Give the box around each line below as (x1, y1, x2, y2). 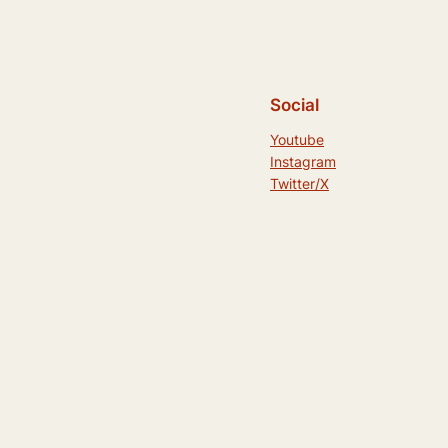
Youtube (270, 130, 324, 148)
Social (270, 94, 319, 115)
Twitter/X (270, 174, 329, 192)
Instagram (270, 152, 336, 170)
